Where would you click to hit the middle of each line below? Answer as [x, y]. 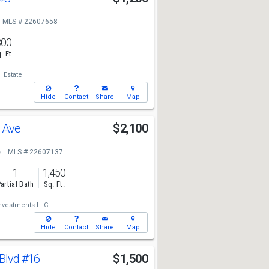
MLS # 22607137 [35, 152]
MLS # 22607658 [30, 22]
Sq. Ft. [54, 184]
